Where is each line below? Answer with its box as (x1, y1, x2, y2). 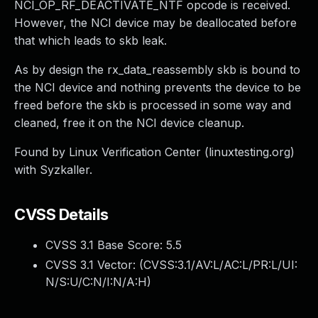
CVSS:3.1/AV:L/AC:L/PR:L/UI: (143, 258, 297, 272)
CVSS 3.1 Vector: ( (45, 258, 143, 272)
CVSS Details (14, 205, 109, 224)
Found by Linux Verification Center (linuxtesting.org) (14, 145, 295, 159)
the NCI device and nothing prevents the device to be (14, 80, 301, 94)
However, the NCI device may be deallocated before (14, 16, 297, 30)
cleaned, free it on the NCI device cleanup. (14, 116, 244, 130)
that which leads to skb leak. (14, 33, 167, 48)
